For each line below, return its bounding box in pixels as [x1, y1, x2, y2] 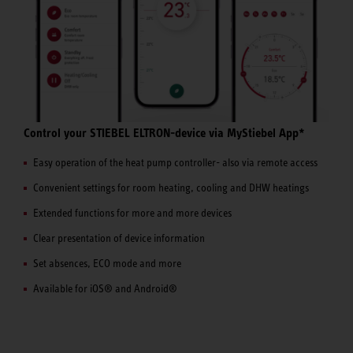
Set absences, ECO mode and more [33, 257, 181, 270]
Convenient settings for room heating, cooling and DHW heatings [33, 181, 309, 195]
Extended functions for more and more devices [33, 206, 232, 220]
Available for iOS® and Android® [33, 282, 177, 295]
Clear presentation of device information [33, 232, 205, 245]
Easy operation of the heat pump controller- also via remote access [33, 156, 318, 169]
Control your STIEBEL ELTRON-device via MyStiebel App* [24, 124, 305, 140]
